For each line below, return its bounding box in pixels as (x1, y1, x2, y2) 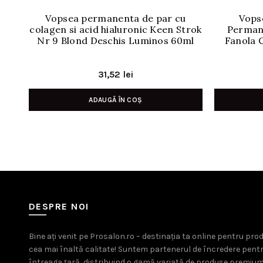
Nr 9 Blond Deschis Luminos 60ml (37, 34, 194, 46)
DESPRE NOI (28, 200, 89, 212)
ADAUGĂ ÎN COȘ (89, 95, 143, 104)
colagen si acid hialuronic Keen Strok (29, 23, 202, 35)
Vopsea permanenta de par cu (45, 12, 186, 24)
